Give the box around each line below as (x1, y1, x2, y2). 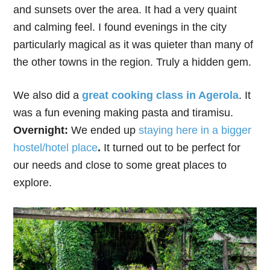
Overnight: (13, 124, 72, 136)
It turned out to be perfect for (101, 141, 241, 154)
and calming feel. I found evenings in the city (13, 20, 227, 33)
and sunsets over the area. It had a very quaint (13, 3, 237, 16)
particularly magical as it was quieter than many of (13, 38, 254, 51)
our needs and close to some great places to (13, 159, 227, 171)
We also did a (13, 89, 83, 101)
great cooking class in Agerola (82, 89, 239, 101)
